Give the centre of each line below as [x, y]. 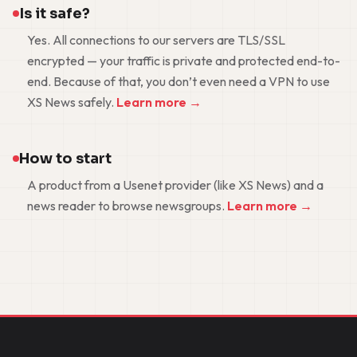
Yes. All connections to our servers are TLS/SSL [156, 39]
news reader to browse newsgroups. [127, 205]
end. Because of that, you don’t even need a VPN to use [178, 81]
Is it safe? [55, 13]
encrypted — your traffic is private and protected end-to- [184, 60]
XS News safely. [72, 102]
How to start [65, 158]
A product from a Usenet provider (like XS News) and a [175, 184]
